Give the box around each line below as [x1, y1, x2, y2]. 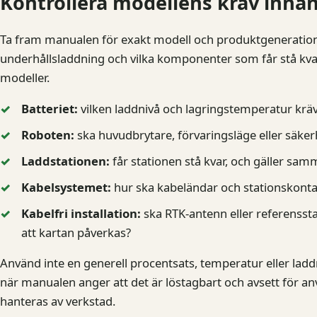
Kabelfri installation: [21, 204, 141, 221]
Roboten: [21, 126, 74, 143]
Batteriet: [21, 100, 78, 117]
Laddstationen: [21, 152, 110, 169]
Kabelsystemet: [21, 178, 111, 195]
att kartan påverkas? [21, 224, 131, 241]
